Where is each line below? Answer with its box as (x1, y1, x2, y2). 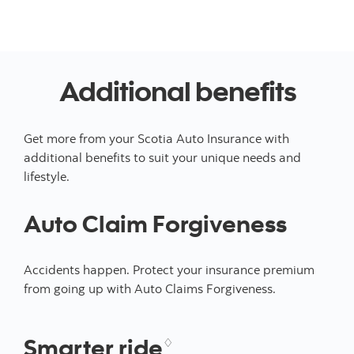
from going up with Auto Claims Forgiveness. (24, 281, 276, 296)
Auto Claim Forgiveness (24, 208, 287, 238)
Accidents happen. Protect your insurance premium (24, 262, 314, 277)
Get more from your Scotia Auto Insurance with (24, 130, 289, 146)
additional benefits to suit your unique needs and (24, 149, 301, 165)
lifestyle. (24, 168, 70, 184)
